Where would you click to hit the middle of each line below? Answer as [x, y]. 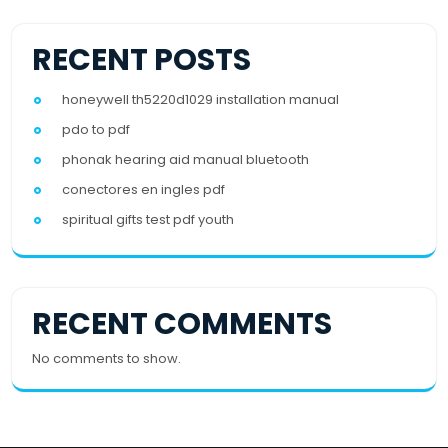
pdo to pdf [96, 129]
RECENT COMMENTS [182, 323]
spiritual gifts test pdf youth [148, 219]
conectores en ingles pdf [143, 189]
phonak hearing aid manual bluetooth [185, 159]
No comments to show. [106, 358]
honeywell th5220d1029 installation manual [200, 99]
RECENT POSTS [141, 59]
